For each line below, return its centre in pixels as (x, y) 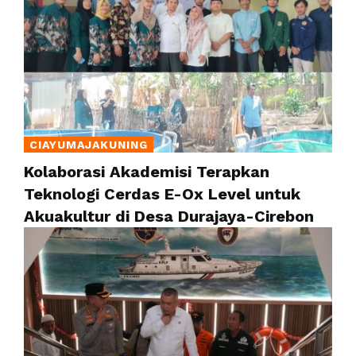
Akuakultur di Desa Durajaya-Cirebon (169, 216)
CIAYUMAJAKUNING (89, 144)
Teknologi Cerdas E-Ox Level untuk (162, 193)
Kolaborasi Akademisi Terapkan (147, 171)
